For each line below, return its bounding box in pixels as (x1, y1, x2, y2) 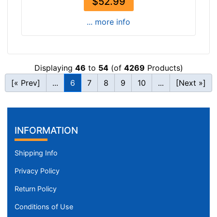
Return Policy (15, 185, 57, 193)
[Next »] (176, 78, 206, 88)
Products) (144, 63, 183, 73)
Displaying (34, 63, 75, 73)
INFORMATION (15, 124, 78, 137)
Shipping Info (15, 149, 58, 157)
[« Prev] (11, 78, 40, 88)
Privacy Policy (15, 167, 60, 175)
